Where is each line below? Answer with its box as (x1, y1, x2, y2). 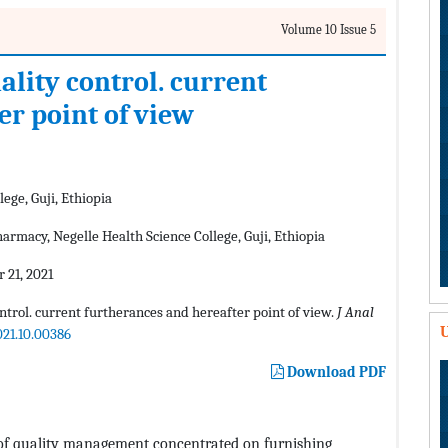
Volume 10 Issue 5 (281, 22, 376, 38)
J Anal (337, 303, 374, 322)
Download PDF (284, 363, 386, 382)
